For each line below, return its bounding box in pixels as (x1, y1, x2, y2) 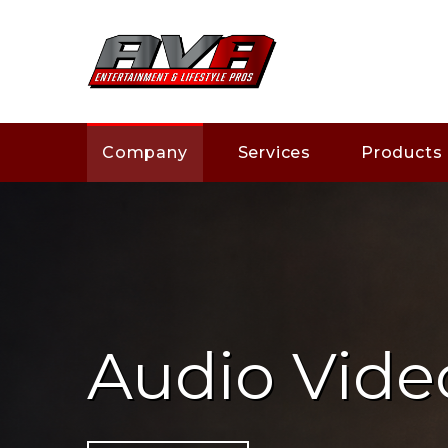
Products (361, 143, 443, 163)
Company (102, 143, 188, 163)
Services (237, 143, 312, 163)
